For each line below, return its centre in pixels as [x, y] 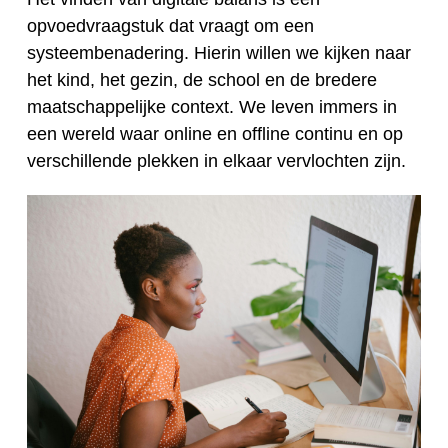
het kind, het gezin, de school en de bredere [202, 79]
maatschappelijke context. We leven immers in [212, 106]
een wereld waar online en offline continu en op [215, 133]
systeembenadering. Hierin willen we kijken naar [219, 52]
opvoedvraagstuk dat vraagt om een [170, 25]
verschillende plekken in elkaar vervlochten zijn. [216, 160]
